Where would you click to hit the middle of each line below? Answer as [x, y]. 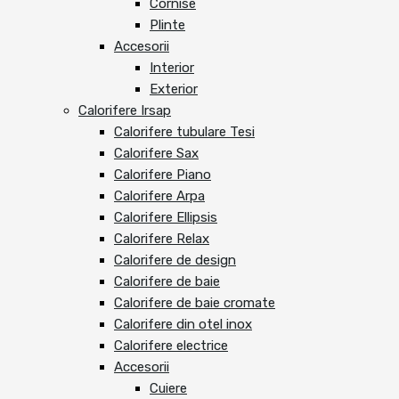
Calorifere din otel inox [183, 325]
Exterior [174, 90]
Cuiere [168, 389]
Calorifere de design [175, 261]
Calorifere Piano [163, 175]
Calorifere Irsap [125, 111]
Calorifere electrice [171, 346]
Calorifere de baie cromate [195, 303]
